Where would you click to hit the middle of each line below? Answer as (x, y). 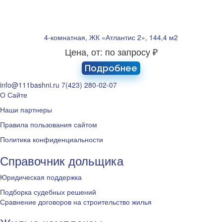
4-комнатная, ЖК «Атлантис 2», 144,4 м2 (111, 37)
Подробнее (111, 68)
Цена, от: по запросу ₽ (111, 52)
